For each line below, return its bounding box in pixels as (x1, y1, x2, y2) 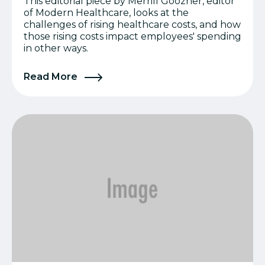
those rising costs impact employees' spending (24, 30, 241, 42)
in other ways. (24, 42, 88, 54)
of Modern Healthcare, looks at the (24, 7, 189, 18)
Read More (24, 70, 80, 82)
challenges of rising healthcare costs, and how (24, 18, 241, 30)
